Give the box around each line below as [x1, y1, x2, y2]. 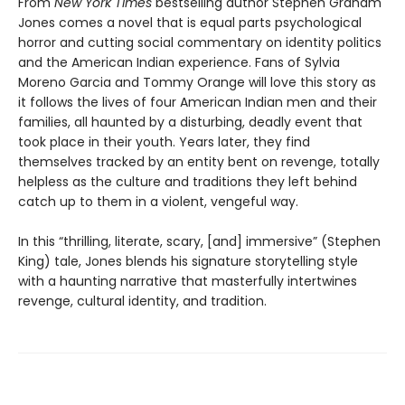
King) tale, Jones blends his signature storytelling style [18, 252, 358, 271]
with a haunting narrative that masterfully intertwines [18, 272, 357, 291]
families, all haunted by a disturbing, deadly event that [18, 113, 363, 132]
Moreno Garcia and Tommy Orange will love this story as [18, 73, 376, 92]
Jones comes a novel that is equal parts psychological [18, 14, 362, 33]
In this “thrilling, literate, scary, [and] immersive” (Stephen [18, 232, 381, 251]
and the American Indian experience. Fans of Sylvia [18, 53, 340, 72]
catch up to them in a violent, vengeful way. [18, 193, 298, 212]
